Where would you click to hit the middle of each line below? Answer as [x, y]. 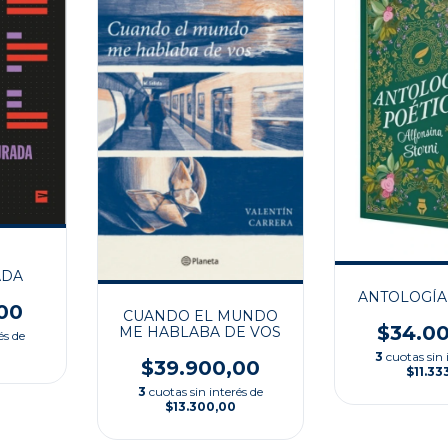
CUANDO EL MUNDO [200, 316]
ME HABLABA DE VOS [200, 332]
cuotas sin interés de [205, 392]
